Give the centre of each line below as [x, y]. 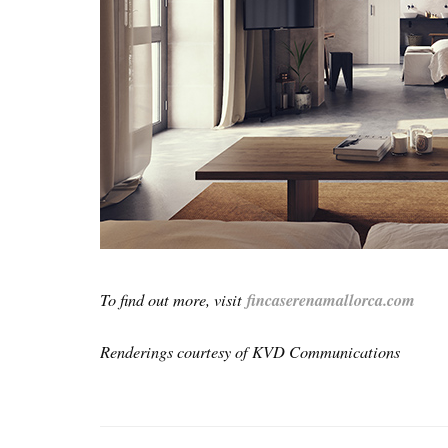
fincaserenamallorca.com [331, 299]
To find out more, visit [173, 298]
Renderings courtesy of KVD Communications [252, 350]
